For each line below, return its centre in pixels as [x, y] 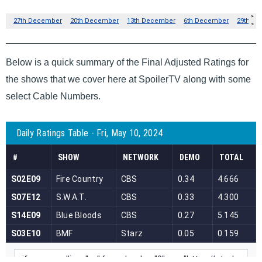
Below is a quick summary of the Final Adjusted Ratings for [127, 62]
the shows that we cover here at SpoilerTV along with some [128, 79]
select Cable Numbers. [53, 96]
